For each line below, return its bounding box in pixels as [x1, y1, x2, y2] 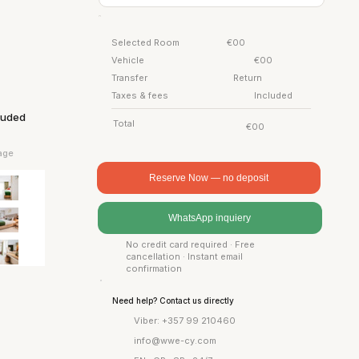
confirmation [126, 263, 183, 275]
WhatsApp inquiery [168, 212, 252, 224]
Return [232, 71, 262, 83]
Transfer [111, 71, 147, 83]
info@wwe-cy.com [134, 334, 216, 346]
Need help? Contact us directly [112, 295, 235, 305]
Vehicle [111, 54, 144, 66]
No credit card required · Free [126, 239, 256, 251]
